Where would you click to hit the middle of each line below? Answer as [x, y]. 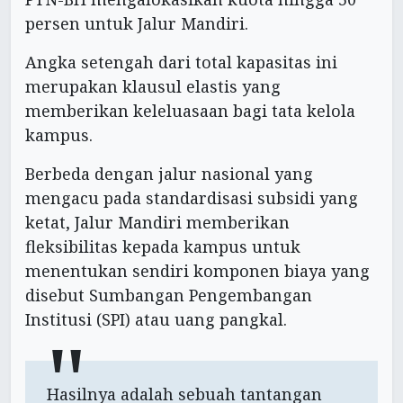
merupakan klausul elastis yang [153, 86]
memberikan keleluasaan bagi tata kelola [190, 110]
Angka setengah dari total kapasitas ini [181, 62]
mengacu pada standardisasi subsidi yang [192, 197]
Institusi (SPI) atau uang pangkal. [156, 319]
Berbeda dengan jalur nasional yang [169, 173]
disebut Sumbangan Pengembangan [169, 295]
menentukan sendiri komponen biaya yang [197, 270]
